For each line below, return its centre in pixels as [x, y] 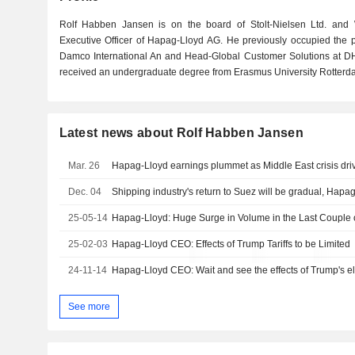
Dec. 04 [85, 192]
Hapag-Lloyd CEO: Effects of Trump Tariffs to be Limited [231, 244]
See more [89, 306]
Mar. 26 [84, 166]
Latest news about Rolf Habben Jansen [181, 133]
